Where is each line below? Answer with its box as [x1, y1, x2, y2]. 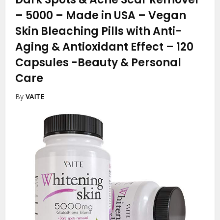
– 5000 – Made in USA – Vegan [15, 8, 187, 24]
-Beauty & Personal [71, 55, 182, 71]
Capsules [15, 55, 72, 71]
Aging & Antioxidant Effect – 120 [15, 39, 194, 55]
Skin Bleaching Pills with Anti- [15, 24, 182, 39]
